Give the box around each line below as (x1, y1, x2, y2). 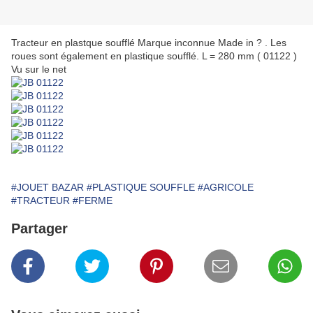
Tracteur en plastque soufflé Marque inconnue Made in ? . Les (11, 37, 286, 49)
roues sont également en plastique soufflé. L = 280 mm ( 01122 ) (11, 50, 297, 62)
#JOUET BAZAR (11, 182, 84, 194)
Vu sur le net (11, 64, 66, 75)
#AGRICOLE (198, 182, 254, 194)
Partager (11, 221, 68, 237)
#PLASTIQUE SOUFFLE (87, 182, 195, 194)
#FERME (73, 195, 112, 207)
